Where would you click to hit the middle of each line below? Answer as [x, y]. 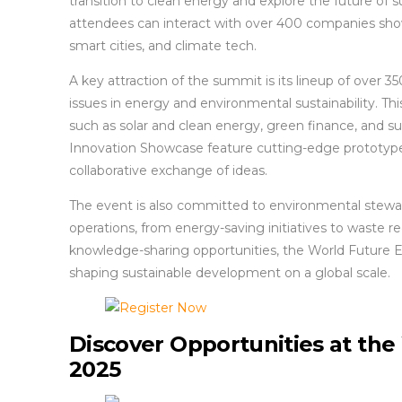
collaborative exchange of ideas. [168, 170]
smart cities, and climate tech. [163, 45]
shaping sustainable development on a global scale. [230, 272]
